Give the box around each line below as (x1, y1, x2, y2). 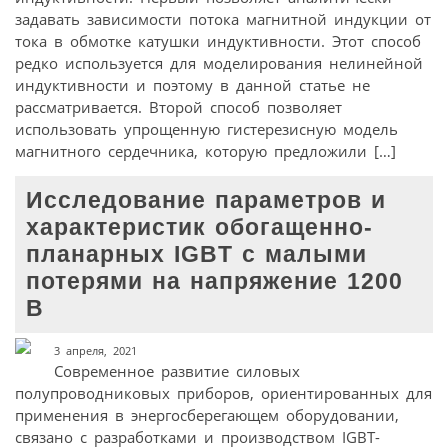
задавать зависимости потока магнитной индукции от (15, 9, 431, 29)
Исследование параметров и (26, 187, 387, 213)
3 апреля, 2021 (53, 342, 137, 358)
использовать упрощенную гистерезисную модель (15, 119, 398, 139)
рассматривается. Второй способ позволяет (15, 97, 342, 117)
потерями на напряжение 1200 (26, 268, 404, 294)
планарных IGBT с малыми (26, 241, 368, 267)
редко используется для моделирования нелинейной (15, 53, 423, 73)
